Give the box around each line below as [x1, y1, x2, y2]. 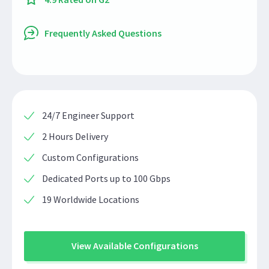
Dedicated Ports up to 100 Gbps [42, 172, 171, 184]
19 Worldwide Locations [42, 193, 139, 205]
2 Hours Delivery [42, 130, 108, 142]
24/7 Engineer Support [42, 109, 134, 121]
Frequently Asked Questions [44, 27, 162, 39]
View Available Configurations [71, 240, 198, 252]
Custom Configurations [42, 151, 139, 163]
